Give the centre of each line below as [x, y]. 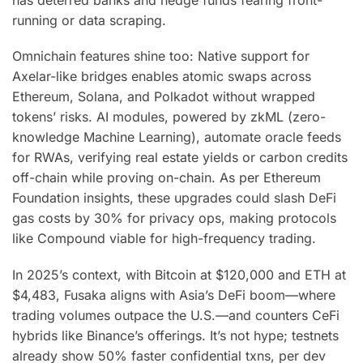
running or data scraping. [89, 20]
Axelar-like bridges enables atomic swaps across [162, 77]
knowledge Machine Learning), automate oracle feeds [177, 137]
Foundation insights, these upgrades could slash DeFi [174, 198]
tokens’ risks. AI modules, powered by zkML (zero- [169, 117]
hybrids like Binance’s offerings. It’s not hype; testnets [175, 335]
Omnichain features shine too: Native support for [161, 56]
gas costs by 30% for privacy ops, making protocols [174, 218]
